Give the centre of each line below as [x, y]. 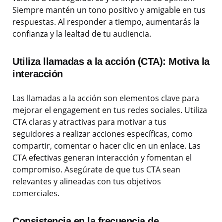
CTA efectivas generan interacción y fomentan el [102, 158]
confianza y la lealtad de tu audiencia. [82, 34]
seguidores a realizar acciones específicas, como [103, 134]
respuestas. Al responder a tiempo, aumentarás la [106, 22]
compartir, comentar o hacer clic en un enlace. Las [107, 146]
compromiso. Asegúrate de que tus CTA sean [96, 170]
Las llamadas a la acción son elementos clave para [106, 98]
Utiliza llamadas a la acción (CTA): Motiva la [111, 62]
